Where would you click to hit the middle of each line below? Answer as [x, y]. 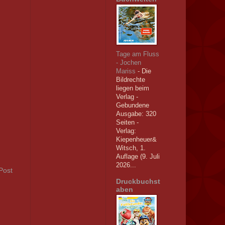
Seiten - [127, 123]
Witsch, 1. [131, 148]
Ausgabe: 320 [136, 114]
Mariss [127, 71]
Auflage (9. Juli [138, 157]
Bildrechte [130, 80]
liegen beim [132, 88]
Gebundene [132, 105]
